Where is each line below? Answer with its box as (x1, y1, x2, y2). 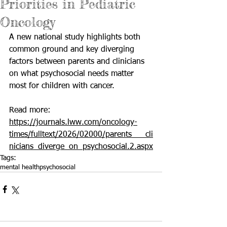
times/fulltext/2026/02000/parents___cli (9, 131, 153, 139)
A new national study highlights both (9, 33, 143, 42)
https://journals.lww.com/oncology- (9, 119, 137, 127)
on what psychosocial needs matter (9, 70, 136, 78)
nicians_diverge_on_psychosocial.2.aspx (9, 143, 153, 151)
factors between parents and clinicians (9, 58, 147, 66)
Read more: (9, 106, 53, 115)
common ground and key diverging (9, 46, 137, 54)
